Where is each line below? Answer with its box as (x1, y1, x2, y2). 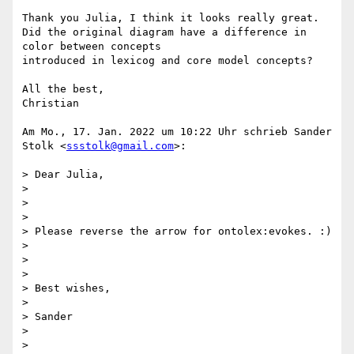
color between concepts (22, 40, 161, 53)
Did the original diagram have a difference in (22, 26, 307, 39)
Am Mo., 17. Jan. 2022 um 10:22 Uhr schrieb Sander (22, 126, 332, 138)
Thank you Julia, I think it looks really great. (22, 12, 319, 24)
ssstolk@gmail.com (66, 140, 174, 153)
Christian (22, 97, 79, 110)
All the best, (22, 83, 104, 96)
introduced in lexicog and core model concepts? (22, 55, 313, 67)
